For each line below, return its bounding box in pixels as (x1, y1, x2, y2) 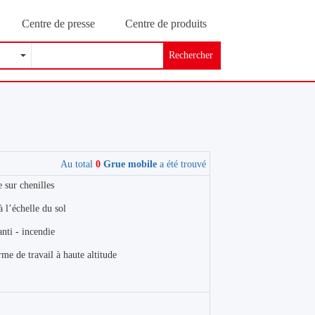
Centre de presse (21, 18, 95, 30)
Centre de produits (124, 18, 207, 30)
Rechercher (169, 50, 214, 60)
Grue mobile (100, 159, 157, 169)
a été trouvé (156, 159, 206, 169)
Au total (60, 159, 96, 169)
